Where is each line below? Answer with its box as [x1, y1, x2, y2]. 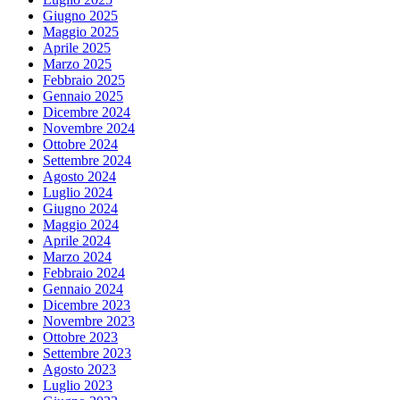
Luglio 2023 [43, 378, 112, 394]
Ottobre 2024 [43, 137, 118, 153]
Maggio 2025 [43, 24, 119, 40]
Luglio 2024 [43, 185, 112, 201]
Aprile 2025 [43, 40, 111, 56]
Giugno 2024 [43, 201, 118, 217]
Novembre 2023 [43, 313, 135, 329]
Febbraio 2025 [43, 72, 125, 88]
